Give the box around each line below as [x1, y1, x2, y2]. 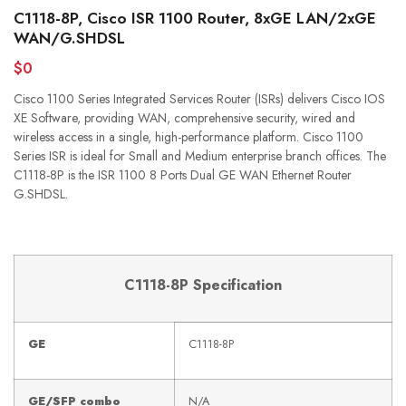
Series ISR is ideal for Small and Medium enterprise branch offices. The [14, 147, 386, 165]
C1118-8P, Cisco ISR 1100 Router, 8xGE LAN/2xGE [14, 7, 376, 29]
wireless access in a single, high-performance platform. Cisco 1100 [14, 128, 363, 146]
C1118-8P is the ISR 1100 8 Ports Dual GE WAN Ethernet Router [14, 166, 352, 184]
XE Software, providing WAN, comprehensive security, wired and [14, 109, 355, 127]
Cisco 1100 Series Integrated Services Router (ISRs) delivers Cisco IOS [14, 90, 385, 108]
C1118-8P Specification [124, 275, 282, 295]
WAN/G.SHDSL [14, 27, 125, 49]
